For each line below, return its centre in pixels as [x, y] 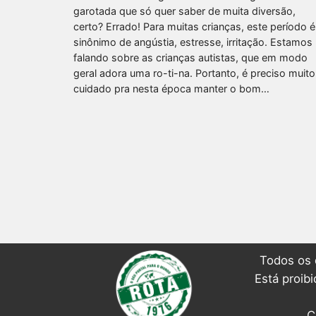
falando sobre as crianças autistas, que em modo [190, 57]
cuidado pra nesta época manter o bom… [171, 88]
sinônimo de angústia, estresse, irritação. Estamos [193, 42]
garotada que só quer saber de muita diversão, [184, 11]
